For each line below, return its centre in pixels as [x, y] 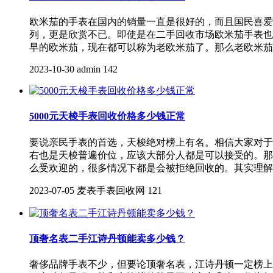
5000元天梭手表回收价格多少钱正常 [107, 116]
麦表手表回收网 [111, 190]
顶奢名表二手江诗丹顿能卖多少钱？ [107, 238]
